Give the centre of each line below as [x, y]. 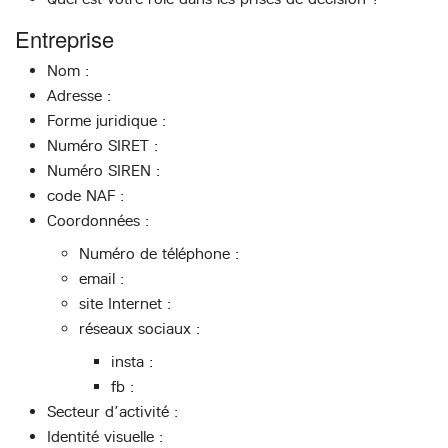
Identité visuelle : [105, 436]
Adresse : [79, 95]
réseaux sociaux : [139, 328]
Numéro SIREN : [103, 170]
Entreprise [64, 38]
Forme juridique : [106, 120]
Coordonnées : [98, 220]
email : [101, 278]
